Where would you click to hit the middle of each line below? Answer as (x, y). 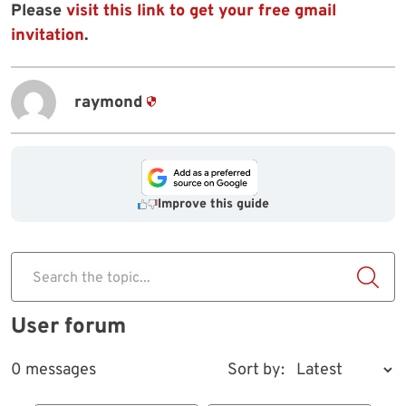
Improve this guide (213, 205)
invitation (48, 36)
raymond (108, 102)
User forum (68, 328)
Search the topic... (92, 279)
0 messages (53, 371)
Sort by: (256, 371)
